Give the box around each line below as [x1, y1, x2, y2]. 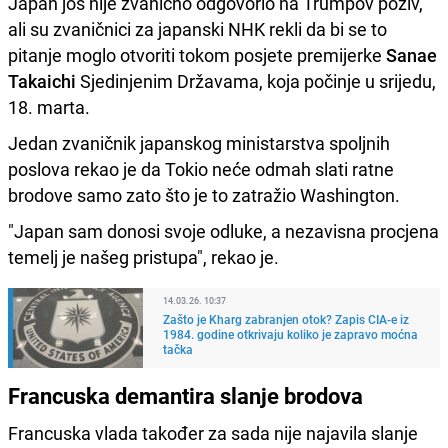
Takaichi [8, 68, 76, 93]
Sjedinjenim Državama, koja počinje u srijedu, [76, 68, 436, 93]
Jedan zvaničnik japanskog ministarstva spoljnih [8, 130, 390, 155]
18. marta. [8, 94, 90, 119]
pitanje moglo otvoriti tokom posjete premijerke [8, 42, 386, 67]
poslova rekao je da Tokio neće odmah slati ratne [8, 156, 394, 181]
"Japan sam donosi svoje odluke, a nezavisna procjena [8, 218, 439, 243]
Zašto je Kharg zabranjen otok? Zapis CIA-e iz [163, 310, 409, 327]
